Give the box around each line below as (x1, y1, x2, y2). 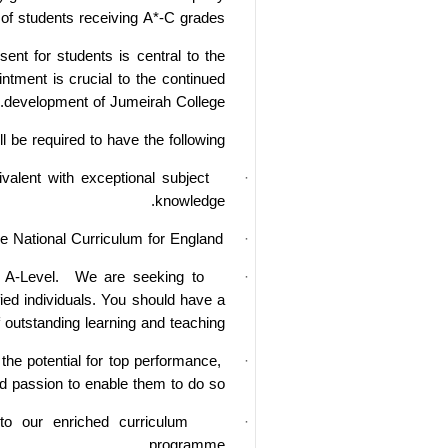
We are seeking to (74, 262, 204, 291)
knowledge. (155, 186, 225, 215)
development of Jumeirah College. (4, 87, 225, 116)
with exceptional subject (48, 163, 210, 192)
